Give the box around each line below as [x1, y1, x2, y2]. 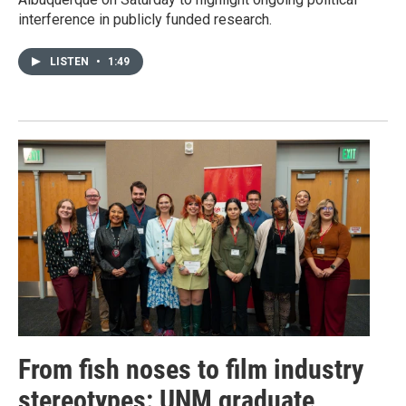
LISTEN [50, 55, 92, 69]
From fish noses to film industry [18, 353, 363, 385]
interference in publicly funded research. [18, 11, 272, 29]
